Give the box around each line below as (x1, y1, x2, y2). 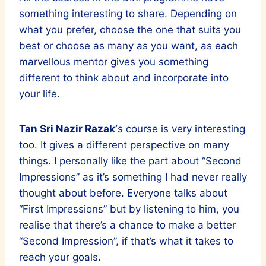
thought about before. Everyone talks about (19, 186, 227, 199)
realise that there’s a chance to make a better (19, 218, 236, 231)
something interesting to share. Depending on (19, 7, 237, 20)
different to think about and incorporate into (19, 71, 229, 84)
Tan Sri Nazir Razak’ (19, 122, 118, 135)
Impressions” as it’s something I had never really (19, 170, 247, 183)
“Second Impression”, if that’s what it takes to (19, 235, 233, 247)
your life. (19, 87, 60, 100)
